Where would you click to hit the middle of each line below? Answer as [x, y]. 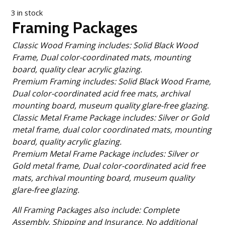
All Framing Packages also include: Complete [78, 210]
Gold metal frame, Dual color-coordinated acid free [109, 166]
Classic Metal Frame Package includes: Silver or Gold [85, 118]
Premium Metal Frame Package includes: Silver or [90, 154]
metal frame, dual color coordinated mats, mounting [112, 130]
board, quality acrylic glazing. [67, 142]
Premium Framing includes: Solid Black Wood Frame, [65, 82]
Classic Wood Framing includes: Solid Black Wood [73, 45]
